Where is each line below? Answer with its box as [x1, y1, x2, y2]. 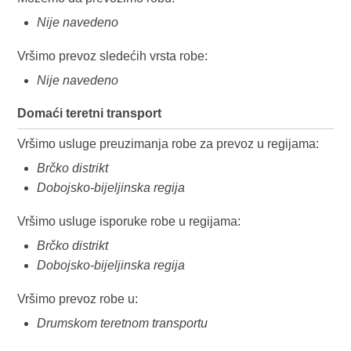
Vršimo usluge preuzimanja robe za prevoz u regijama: [17, 136, 320, 150]
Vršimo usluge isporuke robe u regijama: [17, 214, 241, 228]
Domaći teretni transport [17, 106, 162, 120]
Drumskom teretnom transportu [37, 316, 208, 330]
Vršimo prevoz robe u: [17, 291, 139, 306]
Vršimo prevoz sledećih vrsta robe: [17, 49, 208, 63]
